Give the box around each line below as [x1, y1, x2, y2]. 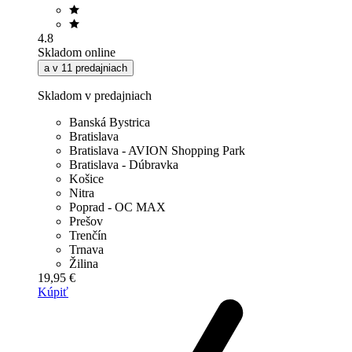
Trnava [69, 242, 104, 256]
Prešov [69, 214, 103, 228]
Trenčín [69, 228, 107, 242]
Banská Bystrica [69, 115, 150, 129]
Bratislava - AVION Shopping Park [69, 143, 245, 157]
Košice [69, 171, 104, 185]
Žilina [69, 256, 98, 270]
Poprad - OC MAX [69, 200, 166, 214]
